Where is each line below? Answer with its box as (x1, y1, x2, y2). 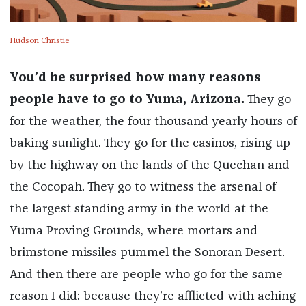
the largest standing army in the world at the (9, 202, 268, 215)
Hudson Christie (9, 36, 70, 45)
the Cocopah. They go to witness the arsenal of (9, 180, 276, 193)
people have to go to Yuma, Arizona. (9, 93, 245, 106)
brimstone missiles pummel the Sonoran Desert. (9, 246, 285, 259)
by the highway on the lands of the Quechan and (9, 158, 290, 171)
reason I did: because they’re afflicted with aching (9, 290, 296, 303)
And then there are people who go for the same (9, 268, 283, 281)
